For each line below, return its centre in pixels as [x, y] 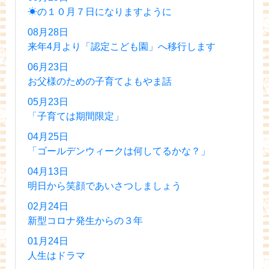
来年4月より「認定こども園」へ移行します [122, 46]
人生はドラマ [56, 255]
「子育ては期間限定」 [76, 116]
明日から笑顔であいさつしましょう [104, 186]
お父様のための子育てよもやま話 [100, 81]
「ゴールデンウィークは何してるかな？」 [119, 151]
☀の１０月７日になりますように [100, 11]
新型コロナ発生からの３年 [85, 220]
